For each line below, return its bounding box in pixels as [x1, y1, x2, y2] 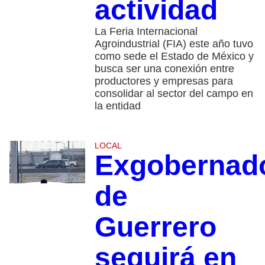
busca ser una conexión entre [94, 63, 234, 75]
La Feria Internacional [94, 25, 198, 38]
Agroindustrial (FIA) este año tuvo [94, 38, 253, 50]
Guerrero [94, 211, 216, 243]
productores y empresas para [94, 75, 233, 88]
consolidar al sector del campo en [94, 88, 253, 100]
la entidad [94, 100, 141, 112]
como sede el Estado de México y [94, 50, 254, 63]
